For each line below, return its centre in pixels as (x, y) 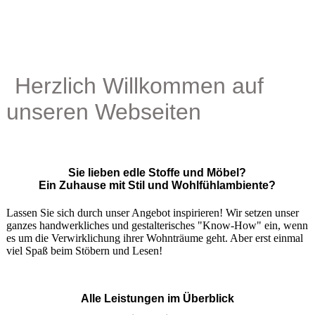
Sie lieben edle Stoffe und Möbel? (157, 173)
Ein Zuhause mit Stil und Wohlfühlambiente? (157, 186)
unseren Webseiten (103, 112)
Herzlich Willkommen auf (139, 86)
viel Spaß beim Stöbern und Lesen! (84, 250)
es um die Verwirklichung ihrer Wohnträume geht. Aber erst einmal (154, 238)
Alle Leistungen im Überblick (157, 298)
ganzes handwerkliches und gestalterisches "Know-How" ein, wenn (157, 225)
